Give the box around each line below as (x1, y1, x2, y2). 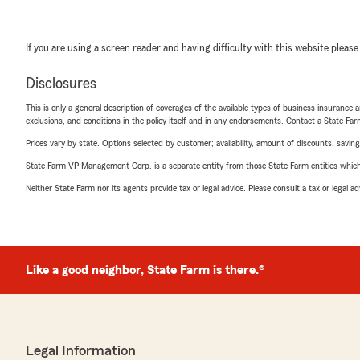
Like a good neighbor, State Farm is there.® (26, 264, 264, 276)
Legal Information (26, 343, 136, 358)
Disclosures (26, 76, 96, 92)
